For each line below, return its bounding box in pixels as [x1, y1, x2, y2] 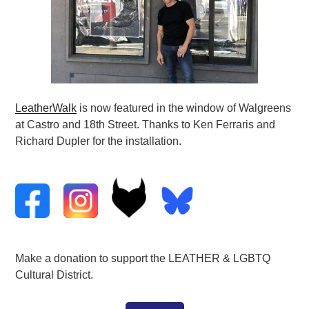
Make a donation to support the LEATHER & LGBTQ [15, 252, 271, 265]
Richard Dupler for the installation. [15, 134, 182, 147]
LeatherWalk [15, 101, 77, 114]
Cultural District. [15, 269, 94, 281]
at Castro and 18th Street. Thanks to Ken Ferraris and [15, 118, 276, 130]
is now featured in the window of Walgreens [77, 101, 292, 114]
